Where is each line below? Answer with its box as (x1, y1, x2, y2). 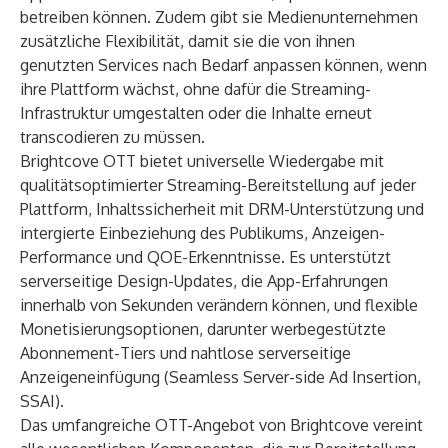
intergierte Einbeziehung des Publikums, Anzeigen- (20, 223, 385, 243)
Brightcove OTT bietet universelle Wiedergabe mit (20, 151, 384, 171)
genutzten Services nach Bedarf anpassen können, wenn (20, 55, 427, 75)
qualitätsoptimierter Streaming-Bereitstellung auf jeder (20, 175, 416, 195)
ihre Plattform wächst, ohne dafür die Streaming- (20, 79, 371, 99)
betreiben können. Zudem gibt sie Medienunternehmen (20, 7, 418, 27)
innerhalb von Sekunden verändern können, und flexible (20, 295, 418, 315)
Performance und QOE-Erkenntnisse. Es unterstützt (20, 247, 391, 267)
